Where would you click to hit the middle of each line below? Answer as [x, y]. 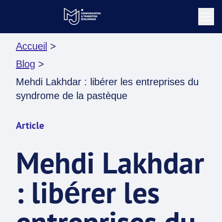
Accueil [31, 46]
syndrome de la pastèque [72, 96]
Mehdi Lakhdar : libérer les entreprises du [107, 82]
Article [30, 125]
